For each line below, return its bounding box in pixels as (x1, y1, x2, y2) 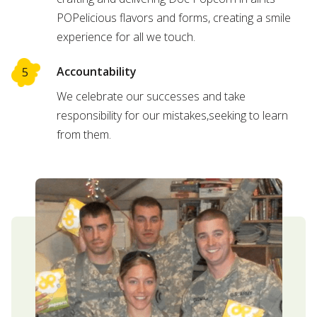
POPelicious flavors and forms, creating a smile (57, 9, 291, 25)
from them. (57, 126, 111, 142)
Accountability (57, 63, 137, 79)
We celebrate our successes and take (57, 88, 246, 104)
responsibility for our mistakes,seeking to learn (57, 107, 288, 123)
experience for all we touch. (57, 28, 195, 45)
